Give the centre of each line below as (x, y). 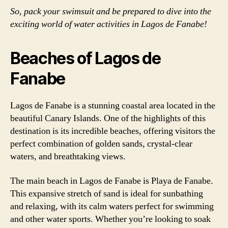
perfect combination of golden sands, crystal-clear (101, 144)
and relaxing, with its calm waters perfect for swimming (112, 206)
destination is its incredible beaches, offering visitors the (113, 131)
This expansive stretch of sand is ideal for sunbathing (107, 193)
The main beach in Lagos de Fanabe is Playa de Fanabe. (112, 181)
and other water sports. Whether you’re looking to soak (110, 219)
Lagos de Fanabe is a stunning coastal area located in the (113, 106)
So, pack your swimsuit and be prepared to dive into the (111, 11)
